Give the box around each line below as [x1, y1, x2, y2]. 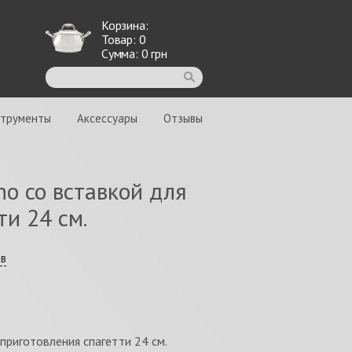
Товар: [101, 31, 139, 47]
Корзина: [101, 17, 148, 33]
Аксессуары [77, 111, 137, 126]
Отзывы [163, 111, 203, 126]
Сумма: [101, 46, 141, 61]
